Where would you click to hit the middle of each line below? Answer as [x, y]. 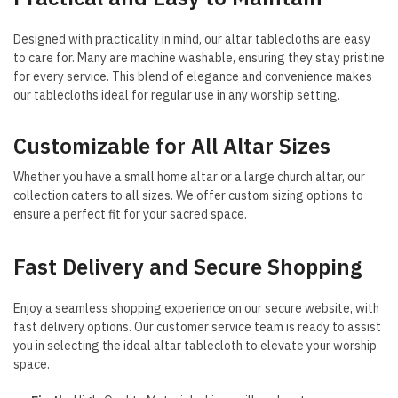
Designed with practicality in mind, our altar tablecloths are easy [192, 39]
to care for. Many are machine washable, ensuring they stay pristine [199, 57]
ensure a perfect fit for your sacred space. [130, 214]
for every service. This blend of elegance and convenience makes [193, 76]
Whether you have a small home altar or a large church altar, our [189, 176]
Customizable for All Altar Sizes [172, 145]
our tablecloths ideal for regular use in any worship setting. [177, 95]
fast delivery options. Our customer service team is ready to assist [197, 326]
